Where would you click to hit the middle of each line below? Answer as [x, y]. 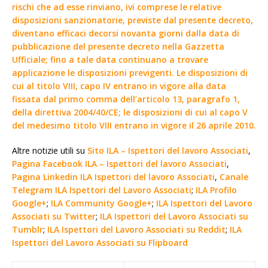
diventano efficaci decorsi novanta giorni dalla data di [126, 33]
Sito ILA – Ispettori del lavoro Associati [168, 150]
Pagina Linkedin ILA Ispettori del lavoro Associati [113, 176]
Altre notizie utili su [50, 150]
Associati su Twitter [54, 216]
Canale [234, 176]
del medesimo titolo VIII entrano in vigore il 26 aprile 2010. [134, 125]
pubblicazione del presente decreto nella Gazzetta [118, 46]
